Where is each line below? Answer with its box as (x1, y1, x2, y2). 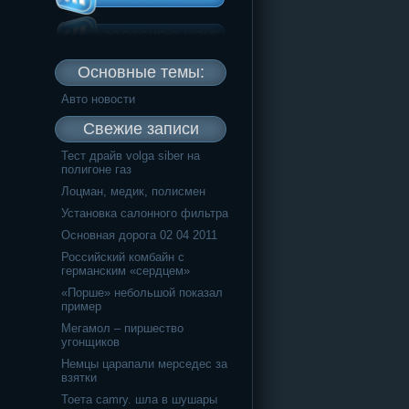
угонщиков (61, 334, 120, 349)
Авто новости (61, 91, 135, 106)
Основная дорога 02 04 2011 (61, 227, 217, 242)
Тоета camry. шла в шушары (61, 392, 217, 406)
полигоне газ (61, 162, 131, 176)
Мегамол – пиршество (61, 320, 184, 335)
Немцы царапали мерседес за (61, 356, 227, 371)
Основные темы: (77, 62, 204, 81)
